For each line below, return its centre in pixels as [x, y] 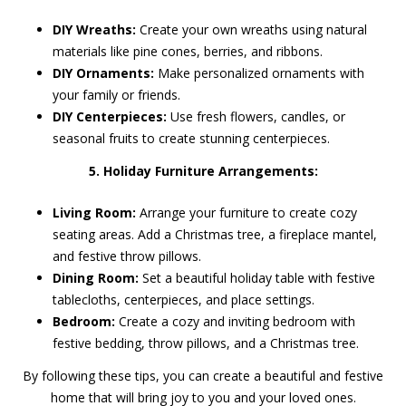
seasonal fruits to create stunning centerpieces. [192, 138]
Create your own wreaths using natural [252, 29]
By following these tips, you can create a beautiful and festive [203, 376]
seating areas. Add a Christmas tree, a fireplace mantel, [215, 234]
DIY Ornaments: [104, 73]
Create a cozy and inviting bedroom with [236, 321]
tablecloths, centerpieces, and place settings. [184, 300]
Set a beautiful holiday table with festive [257, 278]
